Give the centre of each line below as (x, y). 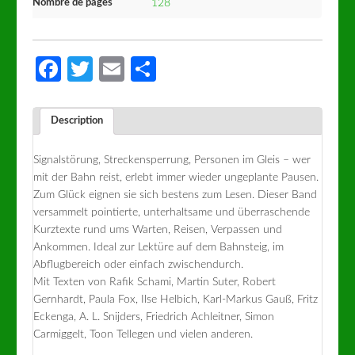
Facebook (114, 69)
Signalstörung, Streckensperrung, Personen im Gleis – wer (172, 160)
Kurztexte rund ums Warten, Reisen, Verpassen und (158, 229)
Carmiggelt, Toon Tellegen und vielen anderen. (143, 334)
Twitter (131, 69)
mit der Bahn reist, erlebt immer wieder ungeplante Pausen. (176, 177)
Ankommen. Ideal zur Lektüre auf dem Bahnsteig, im (159, 247)
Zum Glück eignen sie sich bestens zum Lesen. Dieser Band (176, 195)
